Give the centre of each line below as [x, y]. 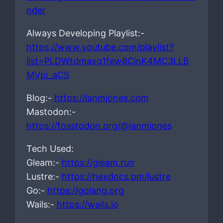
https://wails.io [87, 204]
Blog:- [40, 98]
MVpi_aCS [48, 75]
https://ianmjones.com [101, 98]
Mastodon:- [51, 111]
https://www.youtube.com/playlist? [100, 47]
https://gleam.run [98, 162]
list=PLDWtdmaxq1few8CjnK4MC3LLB [108, 61]
